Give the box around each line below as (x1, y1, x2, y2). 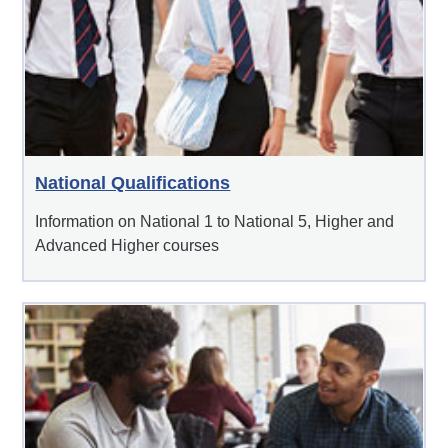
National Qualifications (35, 173, 231, 194)
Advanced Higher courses (35, 237, 220, 255)
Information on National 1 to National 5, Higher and (35, 213, 395, 231)
